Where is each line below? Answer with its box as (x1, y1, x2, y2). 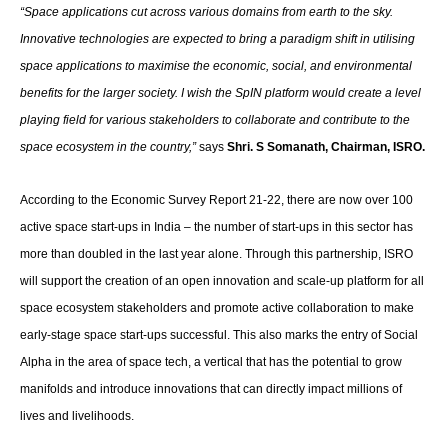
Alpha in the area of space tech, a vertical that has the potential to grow (20, 354, 402, 369)
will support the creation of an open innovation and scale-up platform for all (20, 273, 424, 288)
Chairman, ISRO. (331, 139, 425, 154)
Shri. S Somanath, (227, 139, 328, 154)
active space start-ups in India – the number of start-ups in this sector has (20, 219, 413, 234)
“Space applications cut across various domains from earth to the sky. (20, 4, 393, 19)
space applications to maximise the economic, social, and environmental (20, 58, 412, 73)
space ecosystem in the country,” (20, 139, 199, 154)
